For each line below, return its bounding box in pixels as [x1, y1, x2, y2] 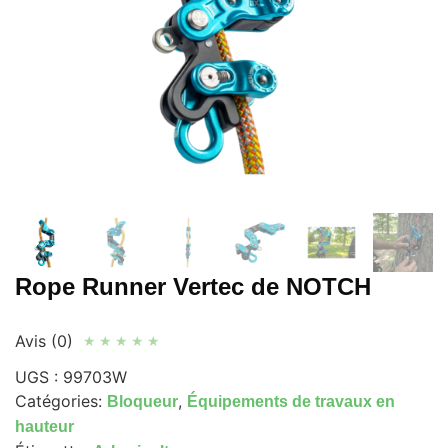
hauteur [15, 418, 74, 436]
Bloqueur [107, 393, 178, 411]
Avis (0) [15, 331, 73, 352]
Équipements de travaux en [187, 393, 395, 411]
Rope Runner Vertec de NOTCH [15, 273, 371, 301]
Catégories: [15, 391, 107, 412]
